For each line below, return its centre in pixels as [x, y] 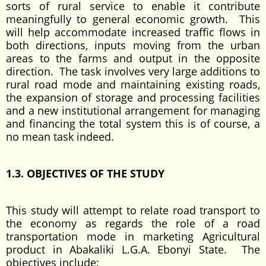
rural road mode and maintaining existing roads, [133, 84]
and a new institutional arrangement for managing [133, 110]
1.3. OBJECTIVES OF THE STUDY [85, 173]
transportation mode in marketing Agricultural [133, 236]
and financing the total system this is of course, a [133, 123]
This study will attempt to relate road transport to [133, 210]
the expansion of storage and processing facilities [133, 97]
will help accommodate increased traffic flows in [133, 32]
